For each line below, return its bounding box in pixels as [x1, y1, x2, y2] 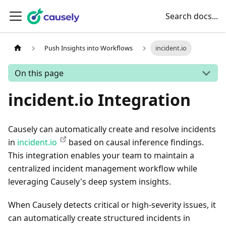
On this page [14, 67, 64, 79]
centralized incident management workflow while [8, 163, 197, 174]
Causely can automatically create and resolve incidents [8, 124, 216, 135]
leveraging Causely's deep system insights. [8, 176, 171, 187]
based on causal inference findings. [67, 137, 204, 148]
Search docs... [165, 11, 218, 22]
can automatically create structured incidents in [8, 212, 190, 223]
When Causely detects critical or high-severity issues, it [8, 199, 216, 210]
